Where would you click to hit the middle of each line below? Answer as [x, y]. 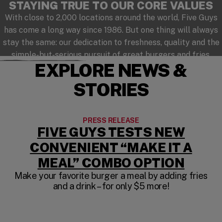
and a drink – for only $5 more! [111, 186]
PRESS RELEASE [111, 120]
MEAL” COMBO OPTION [111, 163]
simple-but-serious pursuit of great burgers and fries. [111, 55]
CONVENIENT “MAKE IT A [111, 147]
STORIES [111, 89]
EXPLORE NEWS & [111, 70]
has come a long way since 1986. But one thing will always [111, 30]
